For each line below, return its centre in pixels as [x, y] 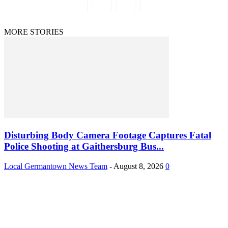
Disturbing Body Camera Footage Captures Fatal [108, 135]
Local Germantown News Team [56, 166]
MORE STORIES [34, 32]
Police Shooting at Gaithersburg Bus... [84, 147]
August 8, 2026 [138, 166]
